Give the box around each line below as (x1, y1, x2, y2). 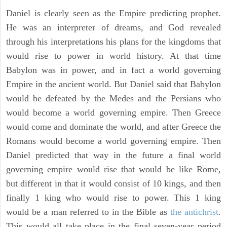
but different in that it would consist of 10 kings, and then (6, 178, 221, 188)
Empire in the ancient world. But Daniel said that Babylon (6, 79, 221, 89)
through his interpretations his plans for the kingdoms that (6, 36, 221, 47)
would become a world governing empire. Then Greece (6, 107, 221, 118)
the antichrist (170, 206, 219, 217)
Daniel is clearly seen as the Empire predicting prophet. (6, 8, 221, 18)
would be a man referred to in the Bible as (6, 206, 170, 217)
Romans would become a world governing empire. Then (6, 135, 221, 146)
